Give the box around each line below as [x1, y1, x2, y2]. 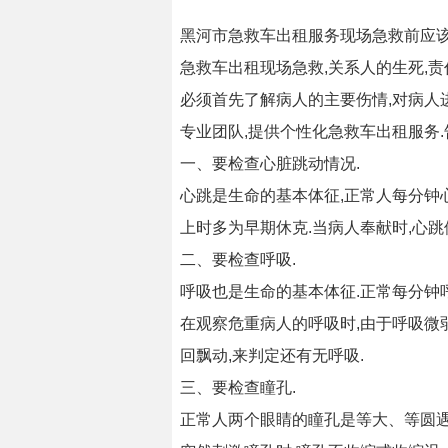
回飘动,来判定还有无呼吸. [180, 347, 364, 364]
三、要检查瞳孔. [180, 379, 300, 396]
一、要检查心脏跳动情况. [180, 155, 364, 172]
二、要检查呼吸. [180, 251, 300, 268]
